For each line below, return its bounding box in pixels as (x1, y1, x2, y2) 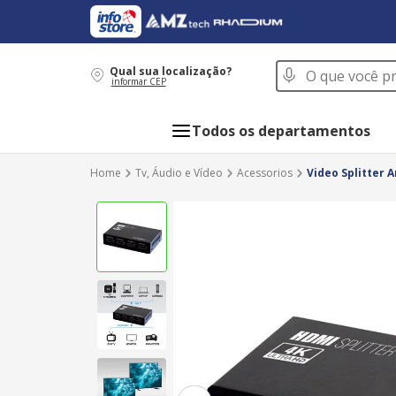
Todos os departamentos (192, 121, 371, 141)
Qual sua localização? (109, 64, 232, 79)
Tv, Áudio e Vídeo (135, 165, 223, 180)
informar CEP (110, 75, 166, 88)
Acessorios (237, 165, 293, 180)
